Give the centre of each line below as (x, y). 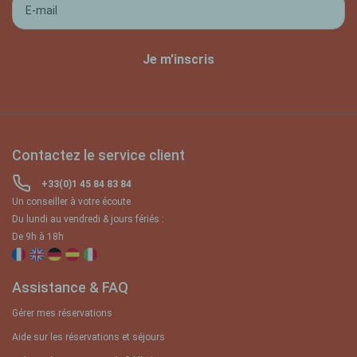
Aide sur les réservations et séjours (88, 337)
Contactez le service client (98, 155)
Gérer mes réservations (62, 313)
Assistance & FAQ (70, 287)
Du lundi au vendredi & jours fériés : (88, 219)
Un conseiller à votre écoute (71, 201)
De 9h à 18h (38, 236)
